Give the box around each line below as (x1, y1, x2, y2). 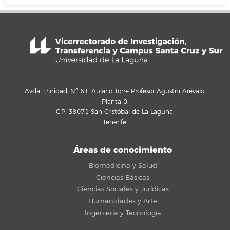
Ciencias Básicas (96, 173, 149, 182)
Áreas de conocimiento (73, 144, 172, 156)
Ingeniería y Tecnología (84, 208, 161, 217)
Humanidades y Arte (88, 197, 157, 205)
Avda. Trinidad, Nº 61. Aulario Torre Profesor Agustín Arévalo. (25, 88, 205, 95)
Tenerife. (103, 119, 127, 126)
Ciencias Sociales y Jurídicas (76, 185, 169, 194)
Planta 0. (102, 98, 128, 106)
